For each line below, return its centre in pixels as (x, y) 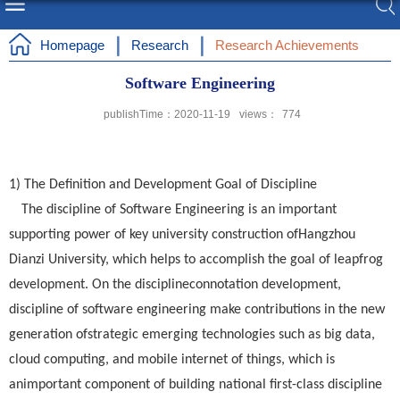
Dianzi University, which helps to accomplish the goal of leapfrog (196, 260)
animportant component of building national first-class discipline (196, 385)
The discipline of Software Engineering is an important (179, 210)
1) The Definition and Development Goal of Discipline (163, 185)
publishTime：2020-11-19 (167, 114)
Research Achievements (287, 45)
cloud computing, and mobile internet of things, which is (172, 360)
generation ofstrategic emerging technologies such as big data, (192, 335)
